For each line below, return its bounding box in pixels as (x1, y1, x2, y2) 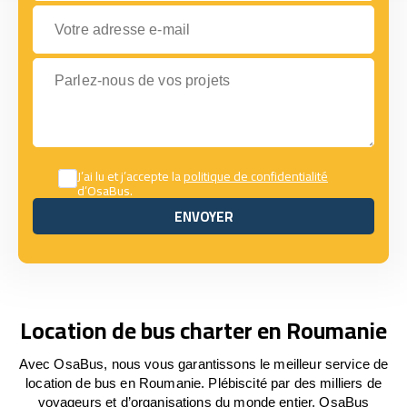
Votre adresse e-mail (32, 5, 164, 21)
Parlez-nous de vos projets (32, 58, 203, 74)
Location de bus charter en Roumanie (20, 309, 387, 352)
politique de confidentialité (184, 164, 328, 188)
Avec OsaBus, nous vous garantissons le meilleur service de (18, 356, 389, 372)
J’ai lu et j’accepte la (77, 164, 184, 188)
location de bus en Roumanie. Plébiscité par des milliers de (25, 375, 382, 391)
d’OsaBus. (77, 179, 133, 203)
